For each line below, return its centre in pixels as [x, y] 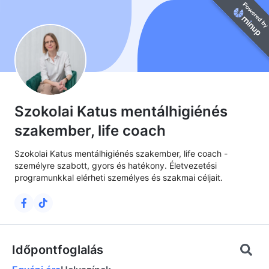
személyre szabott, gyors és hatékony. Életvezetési [116, 165]
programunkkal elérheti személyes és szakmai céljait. [119, 177]
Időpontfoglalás [58, 250]
